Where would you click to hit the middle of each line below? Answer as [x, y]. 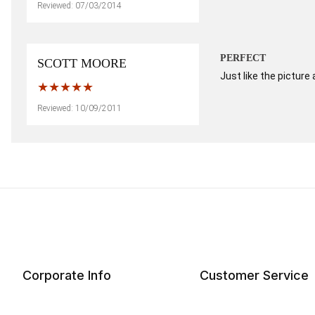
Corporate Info [67, 275]
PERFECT [243, 58]
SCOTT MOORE [82, 63]
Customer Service [254, 275]
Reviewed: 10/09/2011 [79, 108]
